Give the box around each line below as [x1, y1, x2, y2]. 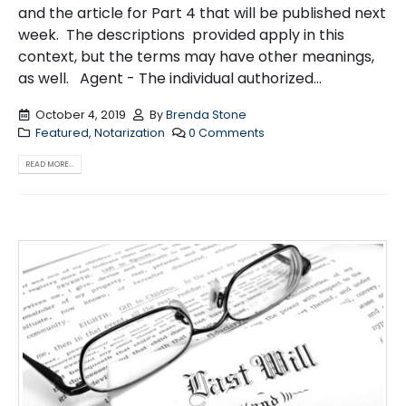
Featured [34, 124, 89, 140]
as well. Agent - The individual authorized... [18, 68, 322, 90]
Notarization [93, 124, 165, 140]
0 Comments [188, 124, 266, 140]
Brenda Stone [166, 106, 247, 122]
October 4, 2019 [34, 106, 126, 122]
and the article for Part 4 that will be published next [18, 3, 386, 24]
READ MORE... [25, 158, 74, 169]
